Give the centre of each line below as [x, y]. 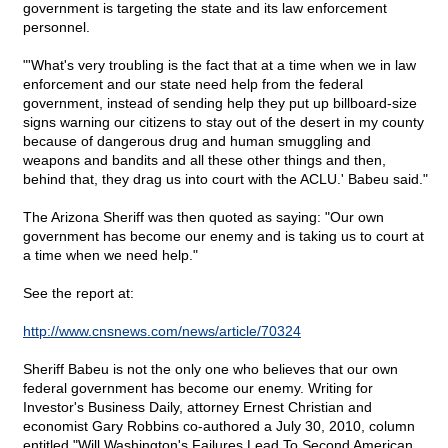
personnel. [56, 27]
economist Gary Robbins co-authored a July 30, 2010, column [219, 426]
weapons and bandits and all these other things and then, [204, 160]
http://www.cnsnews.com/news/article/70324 [162, 331]
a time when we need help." [110, 255]
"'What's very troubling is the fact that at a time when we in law [219, 65]
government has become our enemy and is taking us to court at [223, 236]
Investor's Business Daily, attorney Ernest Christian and [197, 407]
